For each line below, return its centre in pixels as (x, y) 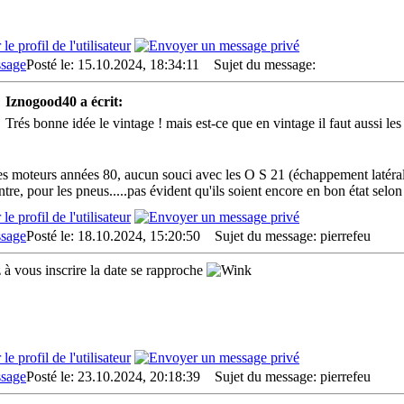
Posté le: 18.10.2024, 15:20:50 (113, 236)
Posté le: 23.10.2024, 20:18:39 (113, 376)
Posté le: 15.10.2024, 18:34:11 (113, 64)
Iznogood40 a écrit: (64, 101)
